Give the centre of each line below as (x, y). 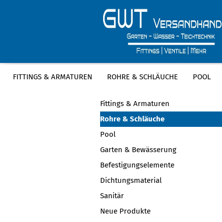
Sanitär (112, 196)
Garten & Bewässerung (138, 150)
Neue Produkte (125, 211)
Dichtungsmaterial (131, 180)
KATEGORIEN (124, 83)
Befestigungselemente (137, 165)
